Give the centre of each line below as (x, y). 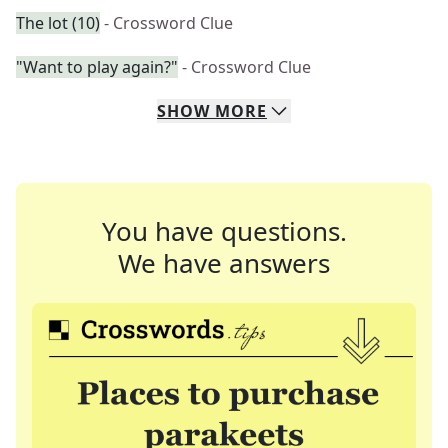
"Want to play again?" (97, 67)
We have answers (224, 263)
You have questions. (224, 231)
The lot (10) (58, 23)
